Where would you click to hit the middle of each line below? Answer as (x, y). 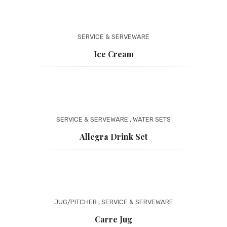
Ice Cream (113, 54)
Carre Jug (113, 219)
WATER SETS (152, 120)
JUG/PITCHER (75, 202)
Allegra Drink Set (113, 137)
